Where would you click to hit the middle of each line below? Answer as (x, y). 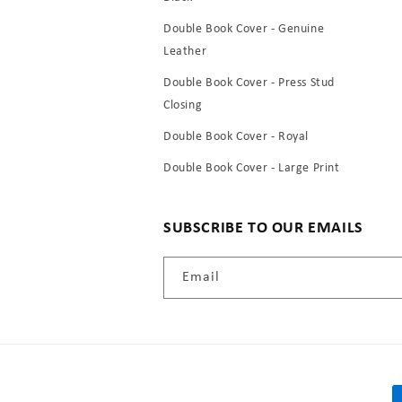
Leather (185, 52)
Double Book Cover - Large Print (252, 169)
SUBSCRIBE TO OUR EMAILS (263, 229)
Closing (183, 106)
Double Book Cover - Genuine (244, 30)
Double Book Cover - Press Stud (249, 83)
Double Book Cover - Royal (236, 137)
